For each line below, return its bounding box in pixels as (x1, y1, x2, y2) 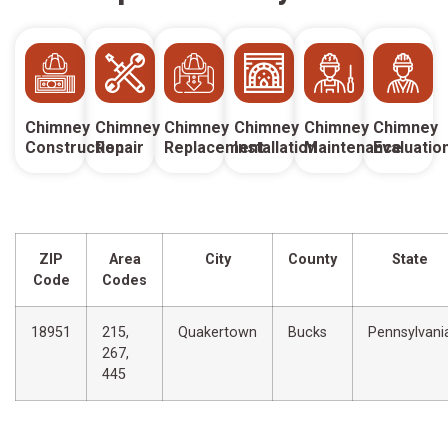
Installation (234, 138, 318, 158)
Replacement (164, 138, 265, 158)
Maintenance (303, 138, 402, 158)
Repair (95, 138, 144, 158)
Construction (25, 138, 124, 158)
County (288, 251, 337, 269)
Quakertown (178, 324, 257, 342)
